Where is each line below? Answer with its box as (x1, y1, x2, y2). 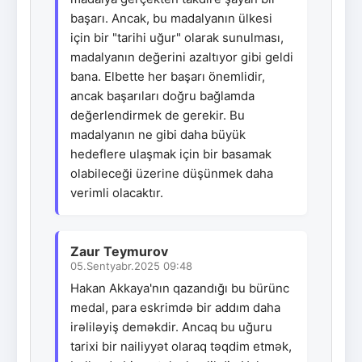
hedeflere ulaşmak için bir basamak (70, 145, 271, 162)
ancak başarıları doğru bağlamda (70, 87, 255, 103)
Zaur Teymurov (70, 242, 168, 259)
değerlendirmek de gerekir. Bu (70, 107, 245, 123)
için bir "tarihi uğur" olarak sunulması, (70, 29, 284, 45)
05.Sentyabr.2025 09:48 (70, 259, 192, 272)
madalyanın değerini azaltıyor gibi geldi (70, 48, 293, 65)
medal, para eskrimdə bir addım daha (70, 299, 280, 315)
